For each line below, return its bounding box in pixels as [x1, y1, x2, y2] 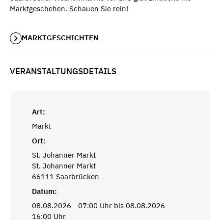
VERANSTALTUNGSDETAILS [10, 66, 116, 77]
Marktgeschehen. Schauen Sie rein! [10, 3, 128, 13]
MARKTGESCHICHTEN [22, 33, 99, 43]
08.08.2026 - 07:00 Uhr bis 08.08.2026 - [32, 201, 170, 211]
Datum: [32, 186, 57, 196]
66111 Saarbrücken [32, 172, 99, 182]
